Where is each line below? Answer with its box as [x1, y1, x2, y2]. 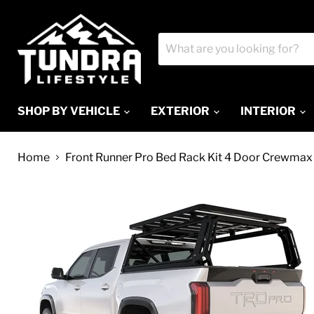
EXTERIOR [151, 104, 212, 118]
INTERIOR [240, 104, 298, 118]
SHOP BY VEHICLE [18, 104, 122, 118]
